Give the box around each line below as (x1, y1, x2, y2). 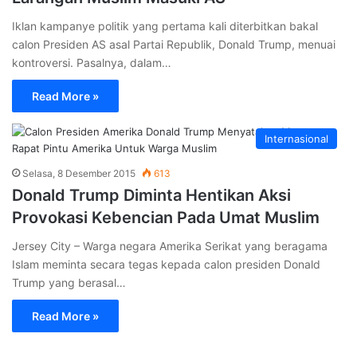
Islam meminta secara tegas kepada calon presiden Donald (12, 257, 320, 271)
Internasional (265, 131, 328, 145)
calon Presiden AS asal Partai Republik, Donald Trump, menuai (12, 37, 335, 51)
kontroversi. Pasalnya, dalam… (12, 55, 171, 69)
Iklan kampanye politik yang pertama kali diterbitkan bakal (12, 18, 318, 33)
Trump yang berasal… (12, 275, 126, 289)
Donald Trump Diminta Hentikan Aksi (12, 185, 291, 205)
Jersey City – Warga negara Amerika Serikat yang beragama (12, 238, 328, 253)
